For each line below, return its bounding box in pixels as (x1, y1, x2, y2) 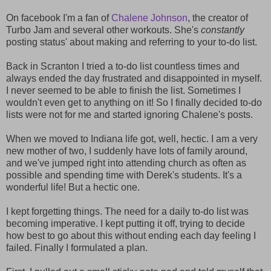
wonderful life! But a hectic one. (6, 182, 140, 193)
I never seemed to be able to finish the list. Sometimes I (6, 85, 241, 96)
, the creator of (188, 13, 248, 24)
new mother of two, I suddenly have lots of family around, (6, 146, 247, 157)
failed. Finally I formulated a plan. (6, 243, 148, 253)
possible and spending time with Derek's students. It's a (6, 170, 242, 181)
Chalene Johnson (111, 13, 188, 24)
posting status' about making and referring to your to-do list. (6, 37, 257, 48)
